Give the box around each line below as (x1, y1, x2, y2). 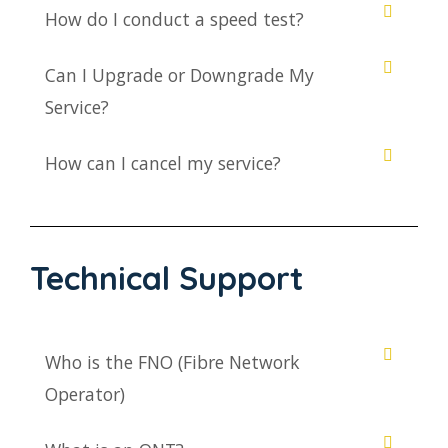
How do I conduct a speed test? (45, 7, 304, 32)
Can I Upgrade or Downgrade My (45, 63, 314, 88)
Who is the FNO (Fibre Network (45, 350, 300, 375)
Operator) (45, 382, 125, 407)
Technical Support (30, 258, 303, 299)
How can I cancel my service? (45, 151, 281, 176)
